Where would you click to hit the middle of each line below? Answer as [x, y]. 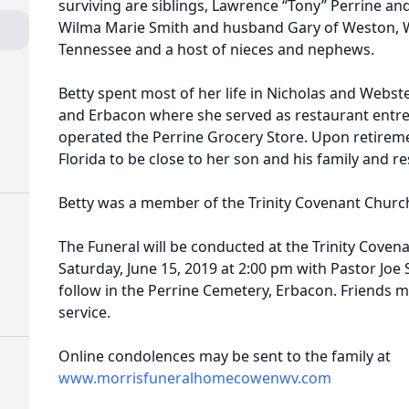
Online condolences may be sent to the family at [225, 356]
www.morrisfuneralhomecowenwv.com [195, 378]
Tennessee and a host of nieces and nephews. [216, 49]
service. [84, 312]
